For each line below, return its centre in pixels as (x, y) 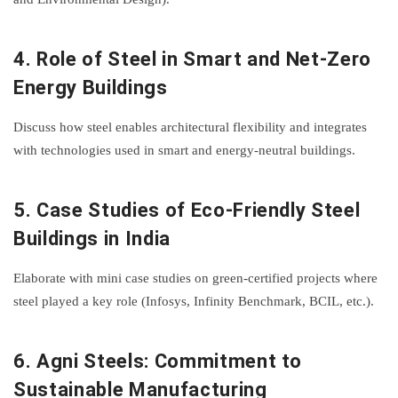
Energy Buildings (91, 88)
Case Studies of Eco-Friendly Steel (198, 211)
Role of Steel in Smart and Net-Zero (204, 60)
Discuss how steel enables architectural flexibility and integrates (190, 127)
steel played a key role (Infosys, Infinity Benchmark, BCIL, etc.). (194, 301)
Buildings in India (92, 239)
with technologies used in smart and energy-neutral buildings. (184, 150)
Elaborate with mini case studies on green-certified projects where (195, 278)
